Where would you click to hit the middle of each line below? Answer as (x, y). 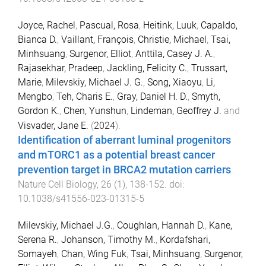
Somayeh (37, 254)
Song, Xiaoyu (175, 83)
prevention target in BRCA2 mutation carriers (124, 170)
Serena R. (37, 240)
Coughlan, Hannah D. (161, 226)
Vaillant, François (97, 40)
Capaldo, (219, 26)
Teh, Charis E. (85, 97)
